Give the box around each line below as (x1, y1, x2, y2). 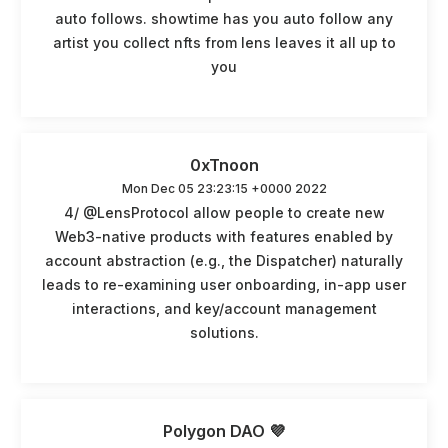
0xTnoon (189, 154, 259, 175)
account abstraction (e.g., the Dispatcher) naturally (45, 251, 403, 269)
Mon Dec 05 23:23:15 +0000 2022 (121, 180, 327, 196)
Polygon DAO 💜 (163, 420, 285, 441)
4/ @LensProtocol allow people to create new (63, 203, 385, 221)
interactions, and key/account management (71, 299, 377, 317)
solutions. (189, 323, 259, 341)
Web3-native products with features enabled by (55, 227, 393, 245)
